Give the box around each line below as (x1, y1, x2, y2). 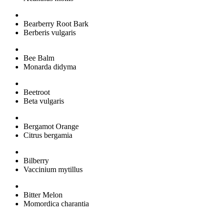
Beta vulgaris (23, 96, 64, 105)
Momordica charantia (23, 199, 89, 208)
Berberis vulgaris (23, 28, 76, 37)
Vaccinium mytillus (23, 165, 83, 174)
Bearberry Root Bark (23, 19, 88, 28)
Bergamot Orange (23, 122, 79, 131)
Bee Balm (23, 53, 54, 62)
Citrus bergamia (23, 131, 72, 139)
